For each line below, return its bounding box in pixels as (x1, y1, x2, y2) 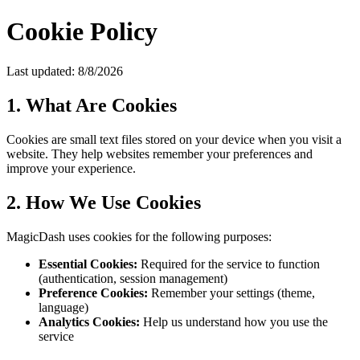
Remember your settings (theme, (148, 285, 315, 300)
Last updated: (6, 63, 78, 78)
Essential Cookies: (39, 256, 137, 271)
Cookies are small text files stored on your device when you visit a (6, 132, 342, 146)
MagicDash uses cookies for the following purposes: (6, 229, 272, 243)
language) (39, 300, 88, 314)
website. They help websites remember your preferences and (6, 146, 313, 161)
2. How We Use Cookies (6, 191, 201, 213)
